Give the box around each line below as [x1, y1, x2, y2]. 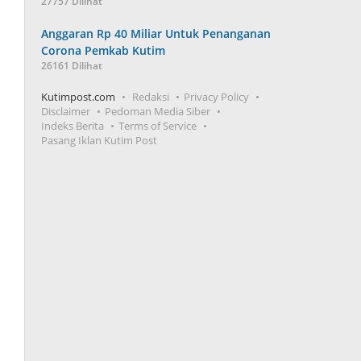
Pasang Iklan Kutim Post [41, 133, 158, 147]
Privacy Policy [184, 89, 250, 104]
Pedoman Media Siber [105, 104, 211, 118]
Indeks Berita [41, 118, 105, 133]
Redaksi [132, 89, 170, 104]
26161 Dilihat [41, 59, 103, 73]
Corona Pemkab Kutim [41, 43, 166, 58]
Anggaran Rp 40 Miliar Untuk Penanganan [41, 26, 272, 41]
